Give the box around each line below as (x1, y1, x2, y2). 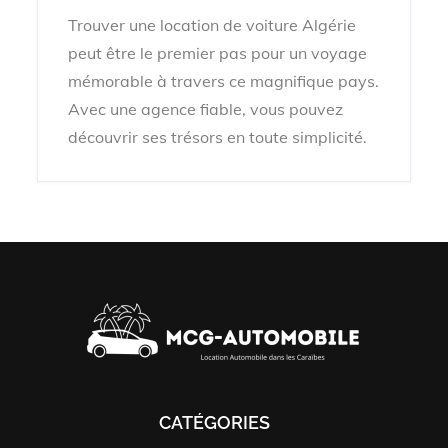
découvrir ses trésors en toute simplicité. (68, 126, 368, 147)
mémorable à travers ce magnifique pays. (68, 70, 380, 91)
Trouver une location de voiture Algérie (68, 14, 357, 35)
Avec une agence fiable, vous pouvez (68, 98, 344, 119)
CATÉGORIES (158, 411, 270, 433)
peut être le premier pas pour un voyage (68, 42, 368, 63)
